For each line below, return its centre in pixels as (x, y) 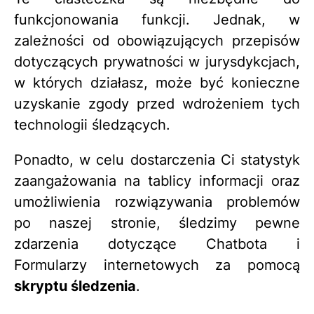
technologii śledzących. (92, 125)
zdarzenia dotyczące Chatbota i (157, 244)
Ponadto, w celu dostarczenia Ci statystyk (157, 160)
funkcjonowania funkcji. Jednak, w (157, 20)
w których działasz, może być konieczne (157, 83)
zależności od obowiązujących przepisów (157, 41)
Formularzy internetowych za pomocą (157, 265)
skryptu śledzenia (75, 286)
